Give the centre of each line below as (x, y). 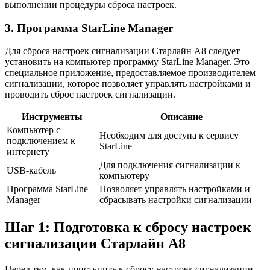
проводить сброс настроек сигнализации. (90, 95)
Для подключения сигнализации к (170, 165)
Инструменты (52, 117)
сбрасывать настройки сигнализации (176, 200)
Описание (181, 117)
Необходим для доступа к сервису (169, 136)
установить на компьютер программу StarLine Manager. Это (127, 62)
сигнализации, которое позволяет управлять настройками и (128, 84)
